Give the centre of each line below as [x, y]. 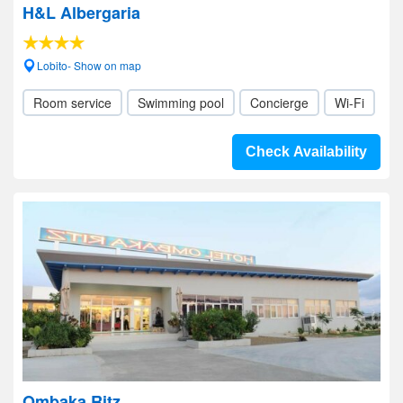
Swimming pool [181, 103]
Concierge [279, 103]
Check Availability [306, 152]
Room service [72, 103]
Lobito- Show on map [89, 65]
